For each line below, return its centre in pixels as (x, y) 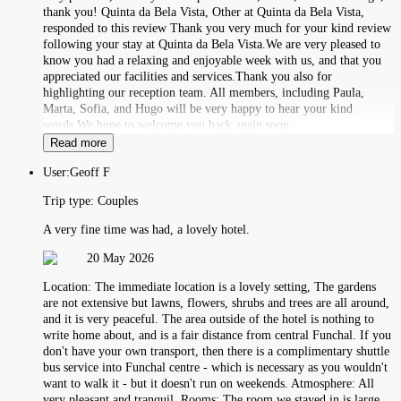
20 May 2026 (120, 258)
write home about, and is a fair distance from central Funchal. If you (217, 335)
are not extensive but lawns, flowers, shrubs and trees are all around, (216, 303)
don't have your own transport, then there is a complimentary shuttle (216, 351)
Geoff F (90, 172)
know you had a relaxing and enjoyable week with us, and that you (212, 60)
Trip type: (70, 200)
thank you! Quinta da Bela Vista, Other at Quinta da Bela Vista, (204, 12)
